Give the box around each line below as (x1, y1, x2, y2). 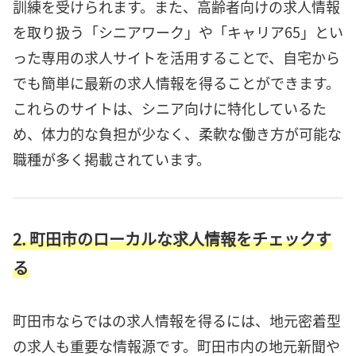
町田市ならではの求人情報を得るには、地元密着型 (13, 310, 341, 331)
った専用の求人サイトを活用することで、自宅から (13, 47, 340, 68)
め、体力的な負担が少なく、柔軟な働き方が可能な (13, 123, 342, 145)
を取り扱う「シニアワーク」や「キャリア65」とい (13, 21, 343, 43)
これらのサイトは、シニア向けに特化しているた (13, 98, 327, 119)
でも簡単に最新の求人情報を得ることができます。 (13, 72, 340, 94)
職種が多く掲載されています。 (13, 149, 211, 170)
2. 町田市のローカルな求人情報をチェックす (13, 226, 331, 250)
